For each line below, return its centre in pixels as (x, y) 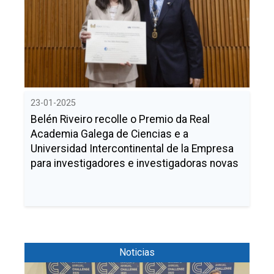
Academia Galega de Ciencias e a (109, 134)
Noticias (137, 252)
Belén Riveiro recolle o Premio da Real (120, 119)
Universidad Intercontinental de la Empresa (132, 149)
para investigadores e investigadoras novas (135, 163)
